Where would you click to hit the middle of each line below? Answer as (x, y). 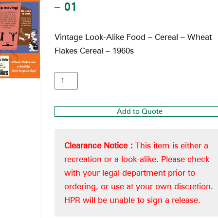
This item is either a (172, 145)
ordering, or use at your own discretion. (138, 186)
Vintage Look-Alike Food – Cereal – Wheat (133, 37)
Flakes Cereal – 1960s (94, 50)
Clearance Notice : (100, 145)
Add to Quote (140, 111)
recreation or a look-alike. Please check (136, 159)
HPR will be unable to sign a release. (132, 200)
